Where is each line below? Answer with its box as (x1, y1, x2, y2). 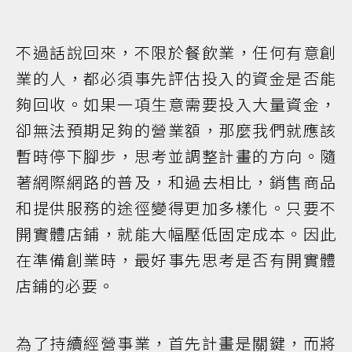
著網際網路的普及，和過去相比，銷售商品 (16, 170, 336, 193)
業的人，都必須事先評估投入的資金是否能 (16, 66, 336, 90)
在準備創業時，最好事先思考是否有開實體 (16, 247, 336, 271)
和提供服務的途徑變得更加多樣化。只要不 (16, 196, 336, 219)
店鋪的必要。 (16, 273, 115, 297)
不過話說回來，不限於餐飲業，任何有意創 (16, 40, 336, 64)
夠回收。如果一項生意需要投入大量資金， (16, 92, 336, 115)
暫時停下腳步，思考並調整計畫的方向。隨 (16, 144, 336, 167)
